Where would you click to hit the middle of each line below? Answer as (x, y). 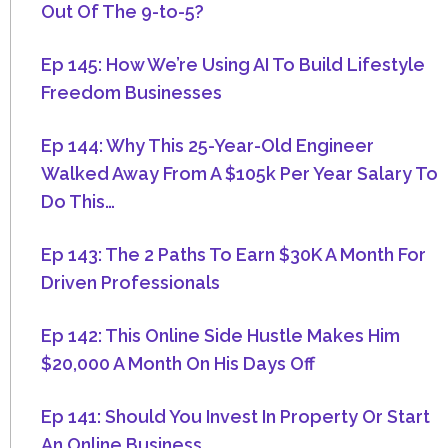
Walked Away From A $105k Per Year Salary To (239, 174)
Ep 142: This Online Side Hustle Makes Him (220, 336)
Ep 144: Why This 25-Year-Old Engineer (207, 146)
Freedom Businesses (131, 93)
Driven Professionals (130, 283)
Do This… (78, 202)
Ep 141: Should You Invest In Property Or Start (235, 417)
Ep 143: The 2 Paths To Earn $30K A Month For (233, 255)
